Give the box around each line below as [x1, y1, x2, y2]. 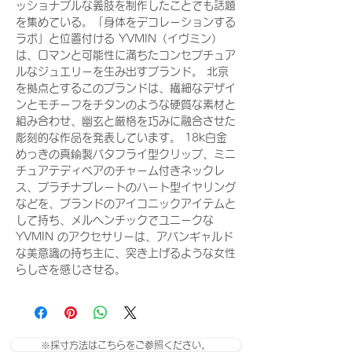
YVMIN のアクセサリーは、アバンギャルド [16, 231, 233, 242]
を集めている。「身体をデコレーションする [16, 16, 236, 27]
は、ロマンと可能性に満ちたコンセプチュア [16, 49, 236, 60]
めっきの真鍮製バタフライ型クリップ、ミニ [16, 148, 236, 159]
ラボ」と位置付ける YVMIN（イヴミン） [16, 33, 222, 44]
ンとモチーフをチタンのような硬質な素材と [16, 99, 236, 110]
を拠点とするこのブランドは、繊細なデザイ [16, 82, 236, 93]
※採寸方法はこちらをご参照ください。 [41, 340, 211, 350]
